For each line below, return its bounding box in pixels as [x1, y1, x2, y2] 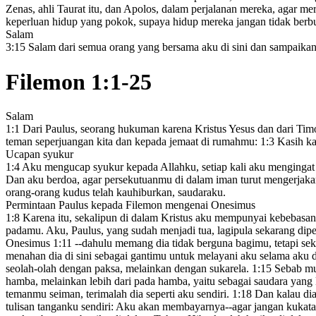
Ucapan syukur [6, 148, 73, 161]
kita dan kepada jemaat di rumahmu [94, 135, 255, 148]
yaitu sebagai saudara [190, 275, 288, 288]
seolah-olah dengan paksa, [6, 262, 123, 275]
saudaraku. [175, 186, 226, 199]
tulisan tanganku [6, 300, 78, 313]
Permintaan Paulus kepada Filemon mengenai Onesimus [6, 199, 255, 212]
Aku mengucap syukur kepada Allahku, [20, 161, 199, 174]
